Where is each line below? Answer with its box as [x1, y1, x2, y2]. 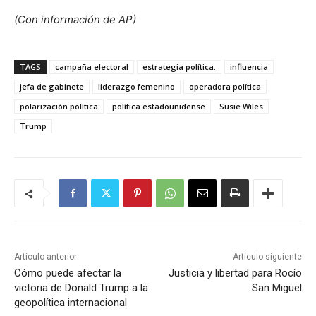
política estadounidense [112, 101, 205, 112]
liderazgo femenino [98, 81, 175, 92]
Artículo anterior [14, 252, 77, 262]
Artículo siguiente [232, 252, 302, 262]
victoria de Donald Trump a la [14, 281, 148, 295]
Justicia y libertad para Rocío [168, 267, 302, 280]
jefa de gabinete [20, 81, 84, 92]
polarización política [20, 101, 98, 112]
